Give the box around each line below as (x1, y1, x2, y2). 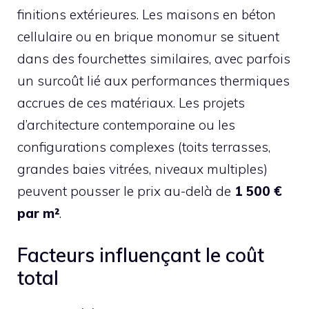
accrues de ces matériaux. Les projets (17, 94, 245, 111)
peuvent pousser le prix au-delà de (17, 182, 235, 199)
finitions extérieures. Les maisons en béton (17, 6, 276, 23)
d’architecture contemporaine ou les (17, 116, 235, 133)
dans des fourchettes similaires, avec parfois (17, 50, 290, 67)
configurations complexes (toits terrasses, (17, 138, 270, 155)
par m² (17, 204, 59, 221)
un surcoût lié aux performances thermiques (17, 72, 290, 89)
